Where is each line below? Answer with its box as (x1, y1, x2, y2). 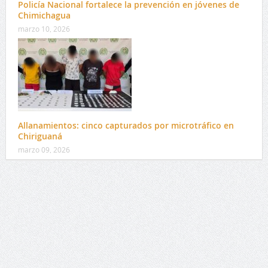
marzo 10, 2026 (17, 23, 70, 33)
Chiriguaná (17, 130, 62, 142)
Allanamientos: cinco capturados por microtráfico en (17, 119, 234, 131)
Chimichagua (17, 9, 71, 21)
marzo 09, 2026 (17, 144, 70, 154)
